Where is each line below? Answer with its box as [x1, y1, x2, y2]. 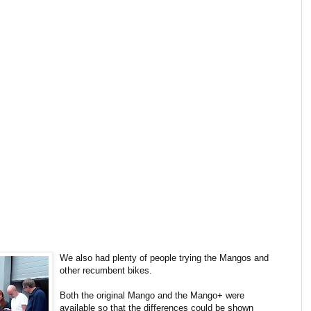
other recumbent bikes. [60, 264, 152, 276]
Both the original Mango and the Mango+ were [60, 289, 244, 301]
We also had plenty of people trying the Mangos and [60, 252, 269, 263]
